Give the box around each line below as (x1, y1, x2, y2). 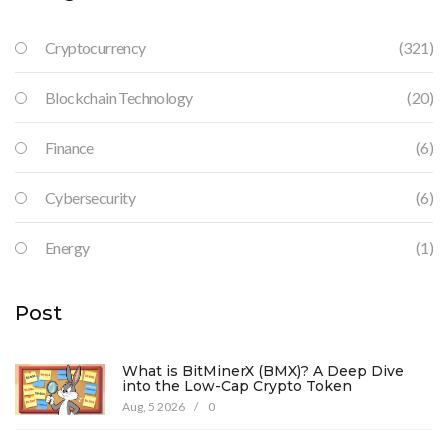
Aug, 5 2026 (122, 399, 187, 415)
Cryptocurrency (45, 38, 146, 58)
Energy (45, 238, 90, 258)
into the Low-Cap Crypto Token (122, 377, 352, 396)
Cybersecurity (45, 188, 136, 208)
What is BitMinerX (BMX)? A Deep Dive (122, 362, 404, 381)
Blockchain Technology (45, 88, 193, 108)
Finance (45, 138, 94, 158)
